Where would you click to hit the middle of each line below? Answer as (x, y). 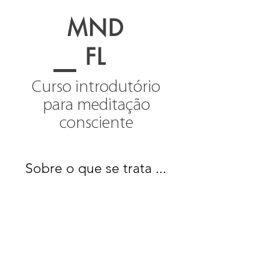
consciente (96, 123)
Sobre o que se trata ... (96, 168)
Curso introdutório (96, 87)
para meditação (96, 105)
